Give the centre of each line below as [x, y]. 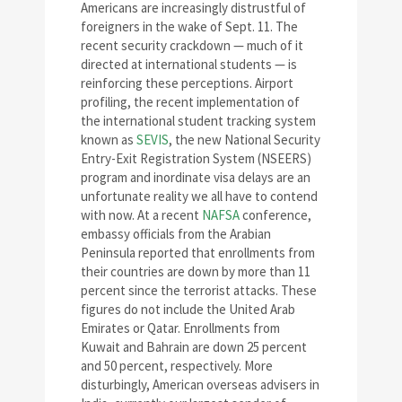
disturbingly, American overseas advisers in [200, 385]
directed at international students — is [189, 64]
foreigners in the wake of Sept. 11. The [189, 26]
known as [109, 140]
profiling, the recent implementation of [190, 102]
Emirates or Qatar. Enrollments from [180, 328]
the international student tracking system [198, 121]
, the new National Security [245, 140]
